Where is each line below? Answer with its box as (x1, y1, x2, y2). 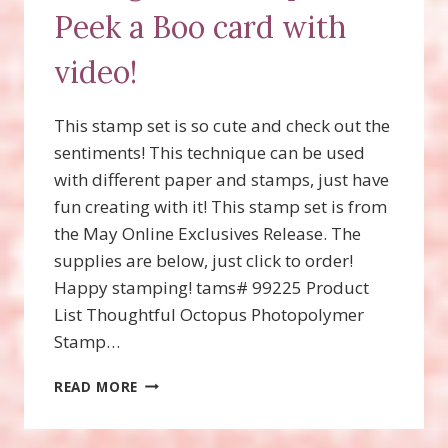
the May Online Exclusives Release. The (54, 221, 361, 245)
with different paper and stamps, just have (54, 167, 389, 191)
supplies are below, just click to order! (54, 248, 353, 272)
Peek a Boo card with (54, 7, 346, 46)
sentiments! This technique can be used (54, 140, 365, 164)
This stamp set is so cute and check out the (54, 113, 390, 137)
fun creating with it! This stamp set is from (54, 194, 387, 218)
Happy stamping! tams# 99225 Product (54, 275, 369, 299)
